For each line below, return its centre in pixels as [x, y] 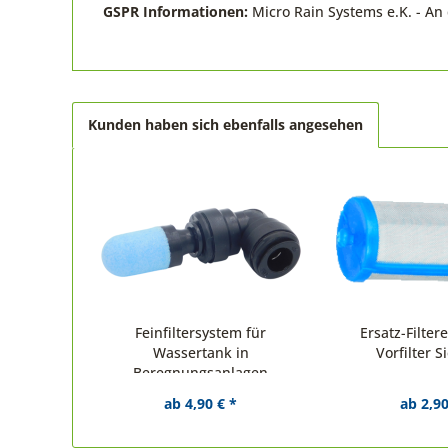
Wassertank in [200, 352]
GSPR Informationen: [177, 11]
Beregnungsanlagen [201, 372]
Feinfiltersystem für [201, 332]
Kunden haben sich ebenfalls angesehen [225, 124]
